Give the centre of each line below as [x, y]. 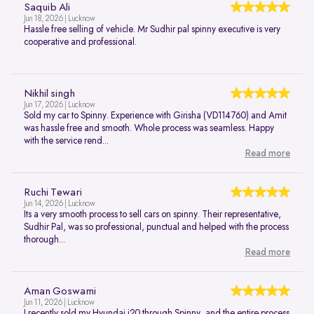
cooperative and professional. [80, 42]
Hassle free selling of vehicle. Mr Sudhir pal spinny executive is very [152, 29]
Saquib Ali [47, 7]
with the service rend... [66, 141]
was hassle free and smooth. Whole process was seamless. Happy [149, 128]
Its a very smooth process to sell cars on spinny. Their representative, [152, 214]
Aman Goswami [60, 291]
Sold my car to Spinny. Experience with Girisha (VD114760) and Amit [155, 115]
